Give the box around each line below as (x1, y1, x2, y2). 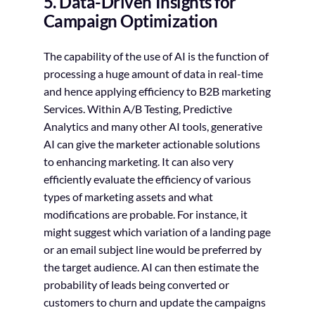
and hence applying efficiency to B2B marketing (43, 84, 271, 98)
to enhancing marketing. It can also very (43, 154, 233, 168)
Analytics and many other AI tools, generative (43, 119, 262, 133)
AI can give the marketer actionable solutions (43, 136, 260, 150)
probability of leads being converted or (43, 277, 229, 291)
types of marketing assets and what (43, 189, 213, 203)
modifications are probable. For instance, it (43, 207, 247, 221)
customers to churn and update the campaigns (43, 295, 266, 309)
